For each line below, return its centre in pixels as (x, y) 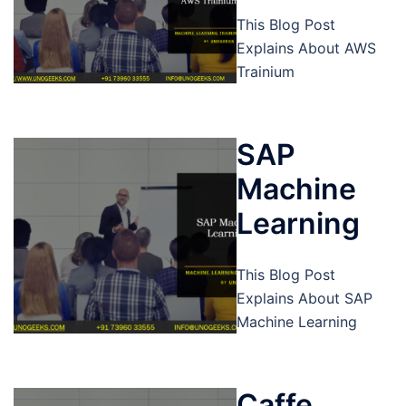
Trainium (265, 72)
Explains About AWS (306, 48)
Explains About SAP (304, 298)
